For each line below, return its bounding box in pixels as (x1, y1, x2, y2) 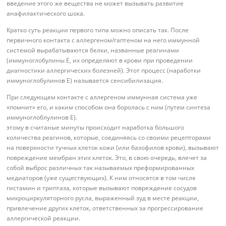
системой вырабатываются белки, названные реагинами (7, 45, 180, 54)
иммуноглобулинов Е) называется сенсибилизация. (7, 76, 163, 85)
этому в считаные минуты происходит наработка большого (7, 123, 185, 132)
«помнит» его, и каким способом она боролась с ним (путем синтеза (7, 102, 211, 111)
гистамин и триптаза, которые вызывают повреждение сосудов (7, 183, 197, 192)
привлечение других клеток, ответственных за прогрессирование (7, 203, 204, 212)
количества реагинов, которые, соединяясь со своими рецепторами (7, 133, 211, 142)
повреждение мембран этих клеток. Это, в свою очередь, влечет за (7, 153, 207, 162)
